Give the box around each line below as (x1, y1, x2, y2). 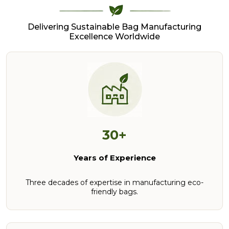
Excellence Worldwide (69, 31, 160, 41)
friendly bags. (91, 187, 138, 196)
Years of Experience (73, 152, 156, 163)
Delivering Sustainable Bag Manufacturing (28, 21, 201, 32)
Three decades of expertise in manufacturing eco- (26, 177, 203, 187)
